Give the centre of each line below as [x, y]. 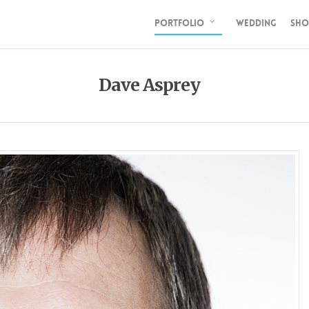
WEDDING [256, 23]
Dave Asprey [149, 85]
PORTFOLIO [179, 23]
